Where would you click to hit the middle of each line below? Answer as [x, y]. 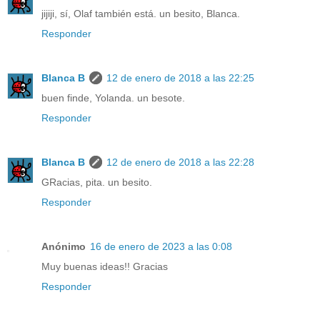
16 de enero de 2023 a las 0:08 [161, 246]
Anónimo [64, 246]
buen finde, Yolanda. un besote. [113, 97]
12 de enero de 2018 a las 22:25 [180, 77]
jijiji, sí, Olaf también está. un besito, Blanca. [141, 13]
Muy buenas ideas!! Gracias [105, 266]
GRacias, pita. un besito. [97, 182]
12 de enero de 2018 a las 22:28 [180, 162]
